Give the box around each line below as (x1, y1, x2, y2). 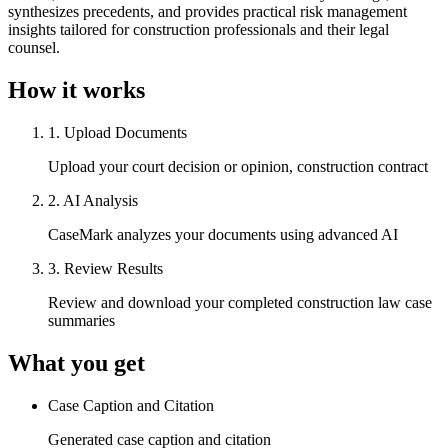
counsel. (8, 39, 60, 57)
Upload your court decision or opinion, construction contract (48, 158, 428, 176)
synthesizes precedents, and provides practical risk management (8, 3, 407, 21)
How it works (8, 77, 145, 104)
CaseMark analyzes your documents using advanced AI (48, 226, 398, 244)
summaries (48, 312, 115, 330)
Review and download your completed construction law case (48, 294, 432, 312)
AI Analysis (63, 192, 138, 210)
